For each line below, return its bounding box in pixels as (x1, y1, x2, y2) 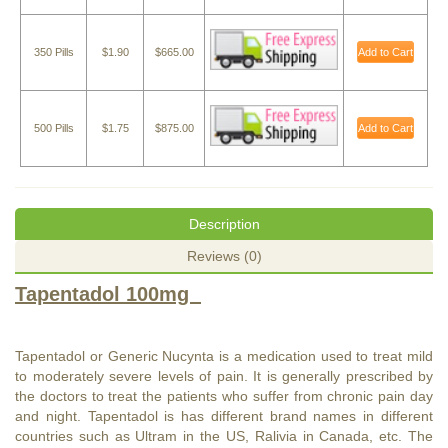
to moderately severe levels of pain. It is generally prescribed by (15, 367, 433, 384)
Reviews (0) (186, 247, 262, 264)
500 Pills (33, 121, 74, 134)
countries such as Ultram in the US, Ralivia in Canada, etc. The (15, 427, 433, 444)
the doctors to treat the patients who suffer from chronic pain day (15, 387, 433, 404)
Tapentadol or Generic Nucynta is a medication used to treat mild (15, 347, 433, 364)
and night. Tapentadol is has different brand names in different (15, 407, 433, 424)
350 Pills (33, 45, 74, 58)
